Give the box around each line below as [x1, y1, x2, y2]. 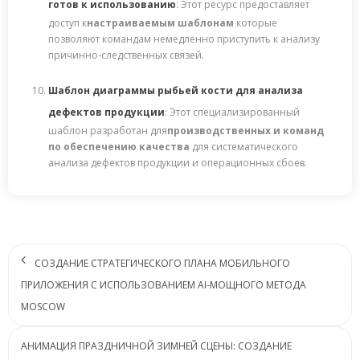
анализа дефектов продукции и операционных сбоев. [48, 155, 307, 170]
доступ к [48, 15, 87, 30]
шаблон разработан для [48, 123, 167, 137]
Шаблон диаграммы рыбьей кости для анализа [48, 83, 303, 97]
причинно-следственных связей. [48, 47, 204, 62]
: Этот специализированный [165, 104, 300, 119]
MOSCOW [21, 299, 65, 313]
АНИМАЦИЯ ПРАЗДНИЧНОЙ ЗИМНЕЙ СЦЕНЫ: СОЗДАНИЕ [21, 338, 292, 353]
